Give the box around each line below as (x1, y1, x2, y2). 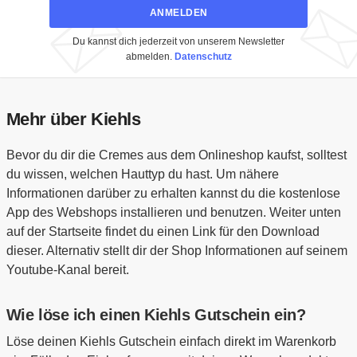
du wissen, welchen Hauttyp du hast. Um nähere (6, 167, 279, 182)
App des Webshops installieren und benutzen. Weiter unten (6, 206, 341, 220)
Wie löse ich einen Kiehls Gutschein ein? (6, 306, 306, 324)
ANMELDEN (149, 7, 208, 19)
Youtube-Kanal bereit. (6, 263, 129, 277)
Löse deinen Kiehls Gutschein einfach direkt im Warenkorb (6, 335, 336, 349)
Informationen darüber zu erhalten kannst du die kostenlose (6, 186, 340, 201)
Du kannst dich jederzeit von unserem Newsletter (73, 36, 284, 48)
